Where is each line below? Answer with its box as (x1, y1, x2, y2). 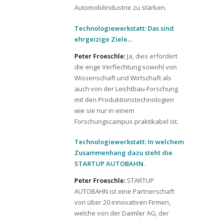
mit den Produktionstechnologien (74, 95, 174, 104)
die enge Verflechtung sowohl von (74, 62, 177, 71)
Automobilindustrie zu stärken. (74, 3, 166, 12)
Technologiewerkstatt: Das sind (74, 23, 174, 33)
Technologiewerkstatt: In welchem (74, 137, 184, 146)
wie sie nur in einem (74, 106, 134, 115)
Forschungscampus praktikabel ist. (74, 116, 178, 126)
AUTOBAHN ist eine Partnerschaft (74, 187, 174, 196)
